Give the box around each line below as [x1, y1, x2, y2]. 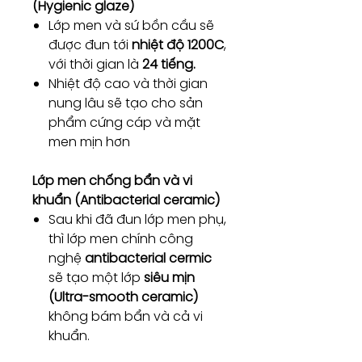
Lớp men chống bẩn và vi [32, 171, 192, 190]
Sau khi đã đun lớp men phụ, [48, 210, 226, 229]
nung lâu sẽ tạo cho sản [48, 94, 203, 112]
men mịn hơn [48, 133, 130, 151]
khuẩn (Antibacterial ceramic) [32, 191, 220, 209]
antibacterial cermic [85, 249, 212, 267]
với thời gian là [48, 55, 142, 74]
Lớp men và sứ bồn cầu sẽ [48, 16, 214, 35]
